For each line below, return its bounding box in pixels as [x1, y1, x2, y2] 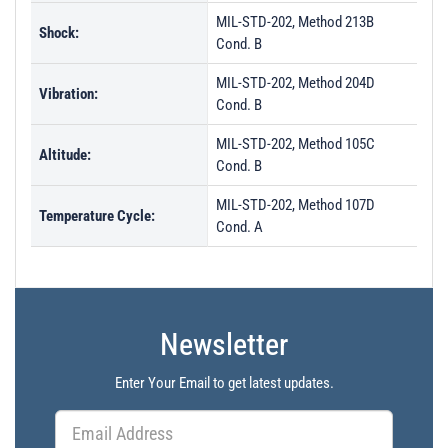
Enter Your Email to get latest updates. [114, 374, 334, 392]
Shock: [39, 24, 79, 42]
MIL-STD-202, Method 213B [216, 13, 374, 31]
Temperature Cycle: [39, 207, 155, 225]
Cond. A [216, 218, 263, 236]
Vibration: [39, 85, 98, 103]
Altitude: [39, 146, 91, 164]
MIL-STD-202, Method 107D [216, 196, 375, 214]
